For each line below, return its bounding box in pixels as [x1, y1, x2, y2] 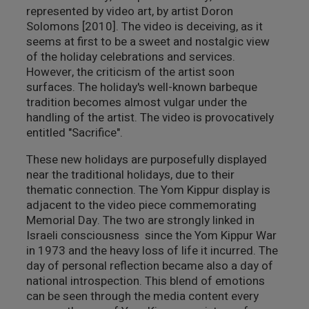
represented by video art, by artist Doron [26, 3, 233, 20]
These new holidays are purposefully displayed [26, 151, 267, 168]
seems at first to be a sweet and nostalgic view [26, 33, 270, 50]
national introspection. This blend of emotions [26, 272, 265, 290]
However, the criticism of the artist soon [26, 63, 235, 81]
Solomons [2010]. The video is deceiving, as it [26, 18, 263, 35]
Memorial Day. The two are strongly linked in [26, 212, 255, 229]
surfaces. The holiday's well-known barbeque [26, 79, 257, 96]
